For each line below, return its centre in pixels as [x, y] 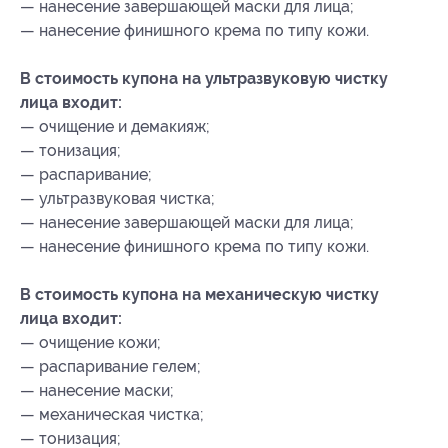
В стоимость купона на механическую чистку [199, 295]
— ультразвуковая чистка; [117, 199]
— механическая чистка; [112, 415]
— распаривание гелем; [110, 367]
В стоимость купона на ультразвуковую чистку [204, 79]
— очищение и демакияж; [115, 127]
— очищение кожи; [90, 343]
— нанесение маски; [97, 391]
